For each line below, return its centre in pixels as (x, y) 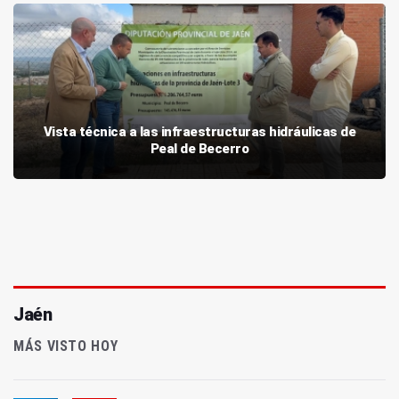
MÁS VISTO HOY (66, 346)
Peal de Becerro (199, 149)
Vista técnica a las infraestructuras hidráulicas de (199, 132)
